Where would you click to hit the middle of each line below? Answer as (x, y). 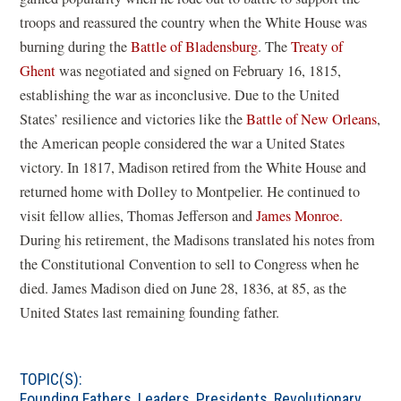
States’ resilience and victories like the (133, 119)
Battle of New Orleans (312, 119)
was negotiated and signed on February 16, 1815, (200, 71)
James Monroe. (300, 216)
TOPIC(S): (51, 380)
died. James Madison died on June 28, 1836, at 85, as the (183, 289)
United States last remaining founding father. (152, 313)
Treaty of (317, 47)
